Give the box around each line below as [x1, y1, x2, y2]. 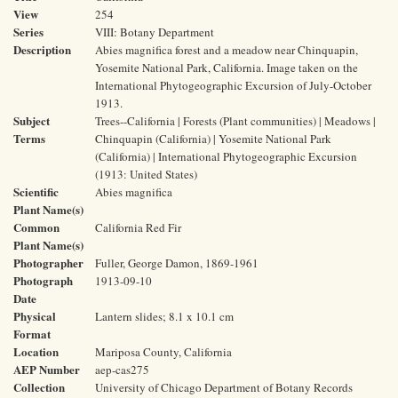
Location [13, 343, 59, 360]
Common [13, 219, 60, 235]
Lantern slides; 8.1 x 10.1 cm [95, 308, 234, 324]
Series [13, 23, 44, 40]
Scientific [13, 183, 59, 200]
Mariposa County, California [95, 344, 232, 360]
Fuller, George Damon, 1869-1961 [95, 255, 259, 271]
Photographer [13, 254, 84, 271]
